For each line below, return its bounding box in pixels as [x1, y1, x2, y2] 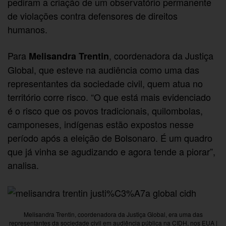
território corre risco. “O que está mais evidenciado [8, 90, 211, 104]
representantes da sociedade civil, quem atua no [8, 77, 203, 90]
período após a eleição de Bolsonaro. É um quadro [8, 131, 213, 145]
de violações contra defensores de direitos [8, 9, 178, 23]
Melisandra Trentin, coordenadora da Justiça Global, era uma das [23, 209, 203, 218]
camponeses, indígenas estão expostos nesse [8, 118, 194, 131]
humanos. [8, 23, 47, 36]
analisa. [8, 158, 39, 172]
